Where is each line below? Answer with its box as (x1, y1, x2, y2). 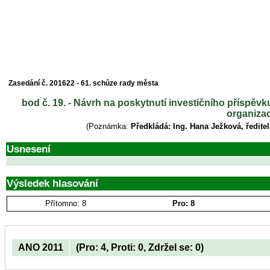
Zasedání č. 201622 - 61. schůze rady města (8, 79, 159, 87)
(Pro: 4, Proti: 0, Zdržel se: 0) (76, 242, 204, 253)
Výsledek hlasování (7, 177, 98, 189)
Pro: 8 (172, 199, 195, 208)
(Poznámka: (86, 122, 131, 131)
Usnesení (7, 143, 51, 155)
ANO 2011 (18, 242, 63, 253)
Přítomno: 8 (45, 199, 87, 208)
